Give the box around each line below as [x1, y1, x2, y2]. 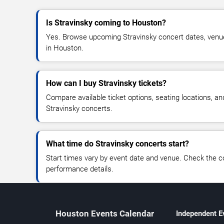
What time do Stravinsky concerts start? [46, 138, 189, 148]
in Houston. [46, 43, 83, 52]
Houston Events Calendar [55, 208, 154, 218]
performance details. [46, 164, 113, 173]
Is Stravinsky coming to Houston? [46, 17, 166, 27]
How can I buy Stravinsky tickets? [46, 78, 166, 88]
